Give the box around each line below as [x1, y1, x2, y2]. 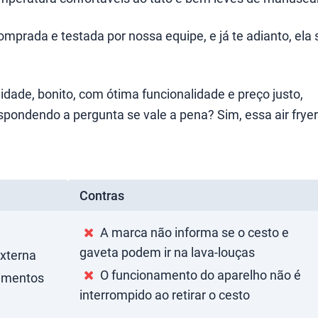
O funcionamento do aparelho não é [97, 266, 302, 283]
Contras [79, 187, 124, 204]
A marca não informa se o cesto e [97, 224, 290, 241]
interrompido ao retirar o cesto [79, 286, 250, 303]
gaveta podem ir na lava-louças [79, 243, 255, 261]
